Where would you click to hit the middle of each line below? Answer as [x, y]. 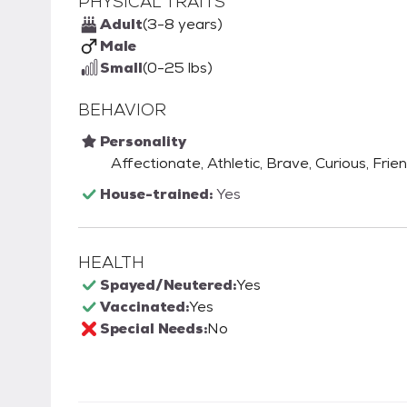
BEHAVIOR [122, 109]
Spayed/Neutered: [168, 285]
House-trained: [158, 194]
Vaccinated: [144, 307]
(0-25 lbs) [178, 68]
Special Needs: [154, 328]
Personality [143, 141]
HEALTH [111, 262]
